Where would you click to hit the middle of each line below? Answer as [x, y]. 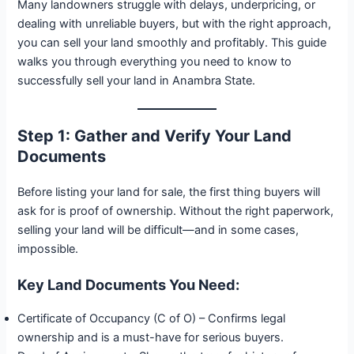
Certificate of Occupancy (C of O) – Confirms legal [152, 319]
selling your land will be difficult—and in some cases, [158, 230]
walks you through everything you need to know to [155, 61]
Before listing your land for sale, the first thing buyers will [169, 192]
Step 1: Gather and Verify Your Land [155, 136]
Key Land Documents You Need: [129, 285]
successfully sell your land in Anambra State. [137, 80]
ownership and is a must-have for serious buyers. [151, 338]
